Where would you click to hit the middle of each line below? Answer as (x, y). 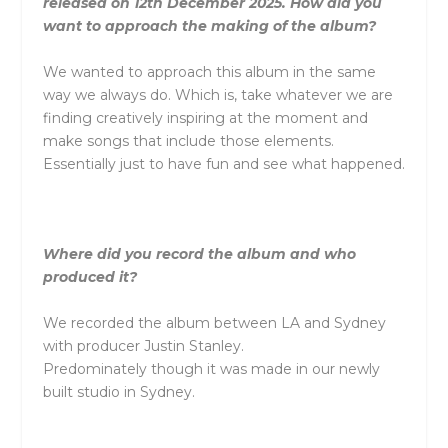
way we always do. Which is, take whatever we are (217, 94)
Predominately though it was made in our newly (211, 368)
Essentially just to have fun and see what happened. (223, 163)
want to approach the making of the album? (209, 26)
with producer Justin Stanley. (143, 345)
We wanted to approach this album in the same (209, 71)
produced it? (89, 277)
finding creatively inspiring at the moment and (205, 117)
